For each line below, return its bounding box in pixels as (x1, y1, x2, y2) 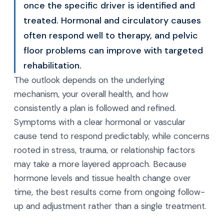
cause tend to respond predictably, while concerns (14, 130, 209, 141)
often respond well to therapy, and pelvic (23, 29, 198, 41)
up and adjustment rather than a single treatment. (14, 200, 206, 211)
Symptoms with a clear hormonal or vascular (14, 116, 185, 127)
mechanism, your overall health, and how (14, 88, 168, 99)
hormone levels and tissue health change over (14, 172, 191, 183)
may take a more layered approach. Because (14, 158, 186, 169)
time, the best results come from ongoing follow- (14, 186, 205, 197)
